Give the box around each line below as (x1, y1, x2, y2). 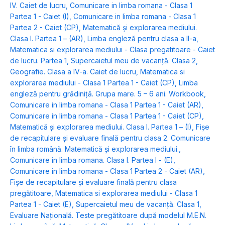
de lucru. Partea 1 (10, 56, 67, 65)
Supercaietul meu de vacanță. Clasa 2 (71, 56, 196, 65)
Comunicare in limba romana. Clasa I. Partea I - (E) (10, 156, 173, 165)
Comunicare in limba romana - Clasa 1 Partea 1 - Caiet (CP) (10, 111, 202, 121)
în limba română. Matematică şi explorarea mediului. (10, 145, 179, 154)
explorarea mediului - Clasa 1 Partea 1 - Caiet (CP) (10, 78, 175, 87)
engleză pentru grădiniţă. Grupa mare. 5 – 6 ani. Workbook (10, 89, 204, 98)
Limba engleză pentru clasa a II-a (87, 34, 196, 43)
